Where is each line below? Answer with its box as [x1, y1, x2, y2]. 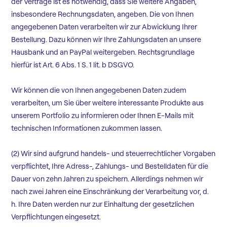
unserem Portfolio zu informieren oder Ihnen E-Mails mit [11, 111, 194, 121]
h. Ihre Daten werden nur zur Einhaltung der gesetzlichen [11, 200, 195, 209]
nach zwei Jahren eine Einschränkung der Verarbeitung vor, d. [11, 187, 209, 197]
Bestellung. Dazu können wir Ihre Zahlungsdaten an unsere [11, 35, 202, 45]
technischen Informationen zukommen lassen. [11, 124, 163, 133]
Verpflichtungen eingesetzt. [11, 212, 101, 222]
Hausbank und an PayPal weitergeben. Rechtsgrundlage [11, 48, 195, 57]
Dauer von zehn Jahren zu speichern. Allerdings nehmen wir [11, 174, 204, 184]
